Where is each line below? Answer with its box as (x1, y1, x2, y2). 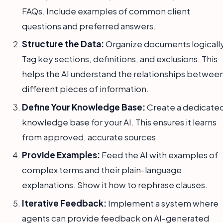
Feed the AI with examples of (100, 149, 218, 161)
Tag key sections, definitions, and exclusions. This (22, 53, 218, 65)
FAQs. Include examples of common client (22, 5, 190, 16)
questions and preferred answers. (22, 20, 156, 31)
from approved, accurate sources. (22, 131, 158, 142)
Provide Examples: (22, 149, 100, 161)
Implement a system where (107, 197, 219, 209)
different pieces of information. (22, 83, 149, 95)
